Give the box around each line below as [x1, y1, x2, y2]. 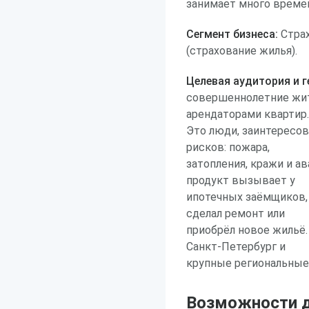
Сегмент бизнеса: [186, 28, 278, 41]
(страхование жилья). [186, 44, 297, 57]
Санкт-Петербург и [186, 240, 286, 253]
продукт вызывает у [186, 174, 295, 187]
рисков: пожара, [186, 141, 270, 154]
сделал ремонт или [186, 207, 285, 220]
